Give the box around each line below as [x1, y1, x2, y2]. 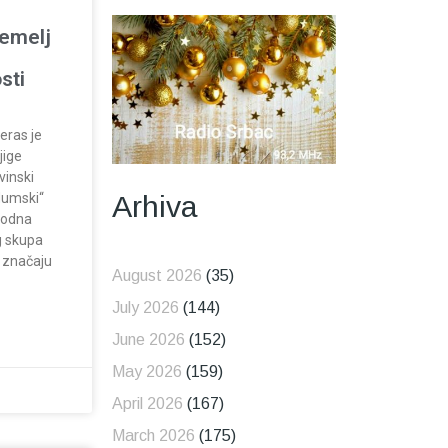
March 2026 [111, 427, 195, 445]
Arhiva [111, 189, 198, 224]
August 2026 [111, 267, 202, 285]
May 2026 [111, 363, 182, 381]
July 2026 [111, 299, 179, 317]
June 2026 [111, 331, 185, 349]
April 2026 [111, 395, 183, 413]
